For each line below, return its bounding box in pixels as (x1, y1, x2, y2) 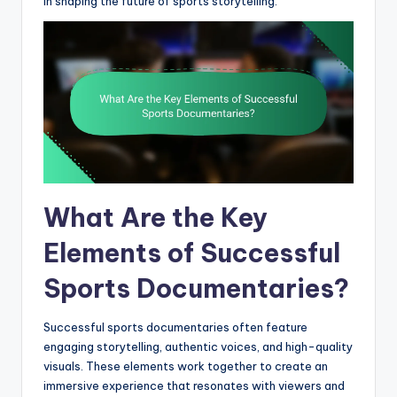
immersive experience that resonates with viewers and (43, 378, 345, 393)
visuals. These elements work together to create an (43, 359, 328, 374)
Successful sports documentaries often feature (43, 320, 307, 335)
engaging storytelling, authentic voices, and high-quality (43, 339, 353, 354)
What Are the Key (43, 201, 268, 235)
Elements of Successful (43, 237, 340, 270)
